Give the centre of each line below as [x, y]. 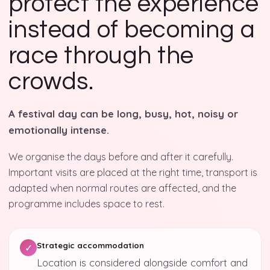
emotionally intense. [59, 130]
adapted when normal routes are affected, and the [122, 188]
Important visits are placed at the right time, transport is [133, 172]
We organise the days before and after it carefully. [121, 157]
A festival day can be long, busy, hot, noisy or [123, 114]
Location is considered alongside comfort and [142, 262]
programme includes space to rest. [86, 204]
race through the [101, 56]
